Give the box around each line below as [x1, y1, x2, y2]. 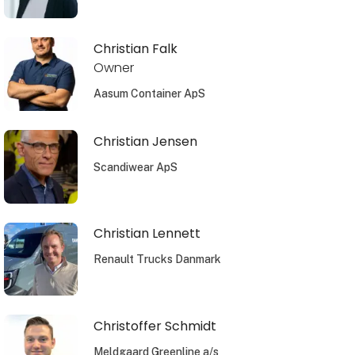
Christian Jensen [93, 132, 197, 151]
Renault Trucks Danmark [93, 253, 221, 266]
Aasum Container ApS [93, 87, 205, 101]
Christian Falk [93, 39, 177, 58]
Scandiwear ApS [93, 160, 177, 174]
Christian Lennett [93, 224, 200, 243]
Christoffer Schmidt [93, 317, 216, 336]
